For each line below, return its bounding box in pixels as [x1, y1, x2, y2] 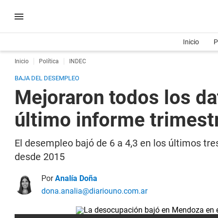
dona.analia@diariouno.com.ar [41, 186, 147, 196]
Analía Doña [55, 174, 97, 183]
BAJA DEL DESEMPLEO [15, 74, 79, 82]
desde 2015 [15, 151, 65, 163]
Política [39, 58, 59, 65]
